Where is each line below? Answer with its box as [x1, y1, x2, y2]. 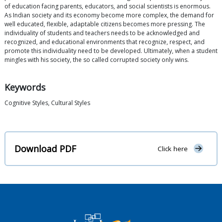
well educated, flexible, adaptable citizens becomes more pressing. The [4, 20, 205, 29]
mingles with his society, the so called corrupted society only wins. [4, 55, 189, 64]
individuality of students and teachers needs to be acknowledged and [4, 29, 200, 38]
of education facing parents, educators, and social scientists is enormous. [4, 2, 211, 11]
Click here [157, 144, 188, 154]
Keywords [4, 81, 46, 94]
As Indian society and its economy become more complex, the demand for [4, 11, 214, 20]
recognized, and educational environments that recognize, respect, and [4, 38, 205, 47]
